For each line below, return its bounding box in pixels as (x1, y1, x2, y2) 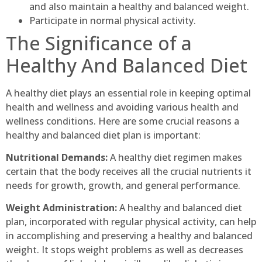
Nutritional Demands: (6, 151, 108, 164)
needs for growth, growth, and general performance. (6, 179, 240, 192)
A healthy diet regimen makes (108, 151, 242, 164)
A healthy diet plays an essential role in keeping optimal (6, 86, 251, 99)
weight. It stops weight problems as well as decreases (6, 243, 243, 257)
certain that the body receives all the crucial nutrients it (6, 165, 251, 178)
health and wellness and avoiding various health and (6, 100, 239, 113)
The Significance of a (6, 30, 192, 56)
